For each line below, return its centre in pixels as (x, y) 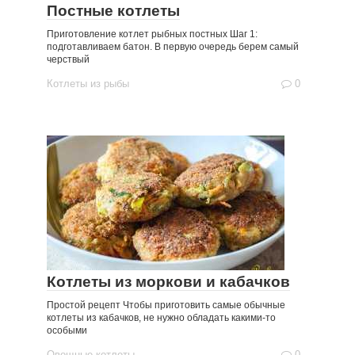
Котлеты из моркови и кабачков (168, 282)
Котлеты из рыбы (88, 84)
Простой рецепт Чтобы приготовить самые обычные (166, 305)
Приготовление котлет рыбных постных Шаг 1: (152, 34)
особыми (67, 330)
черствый (68, 59)
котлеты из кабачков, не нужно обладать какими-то (161, 318)
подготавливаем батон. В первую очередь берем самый (173, 47)
